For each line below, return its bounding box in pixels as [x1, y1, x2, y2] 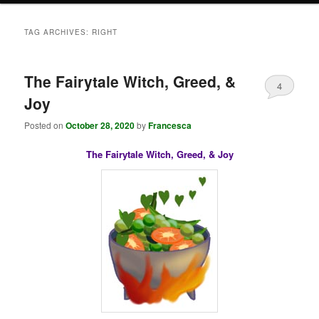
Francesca [148, 119, 192, 132]
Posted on [24, 119, 66, 132]
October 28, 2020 [66, 119, 135, 132]
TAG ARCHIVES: [24, 26, 93, 37]
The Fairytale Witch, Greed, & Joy [85, 147, 234, 162]
